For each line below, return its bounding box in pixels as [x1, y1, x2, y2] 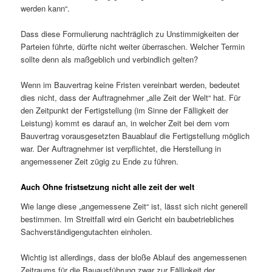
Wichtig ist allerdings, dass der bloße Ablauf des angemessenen [21, 251, 247, 263]
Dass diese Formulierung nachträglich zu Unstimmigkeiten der [21, 28, 239, 40]
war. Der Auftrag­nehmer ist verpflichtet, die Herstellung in [21, 143, 222, 155]
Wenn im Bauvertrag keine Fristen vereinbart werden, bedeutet [21, 79, 240, 91]
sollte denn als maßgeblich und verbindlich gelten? [21, 53, 199, 66]
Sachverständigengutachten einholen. [21, 225, 153, 237]
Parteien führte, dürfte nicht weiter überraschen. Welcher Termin [21, 41, 245, 53]
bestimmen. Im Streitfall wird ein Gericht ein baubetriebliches [21, 212, 235, 225]
